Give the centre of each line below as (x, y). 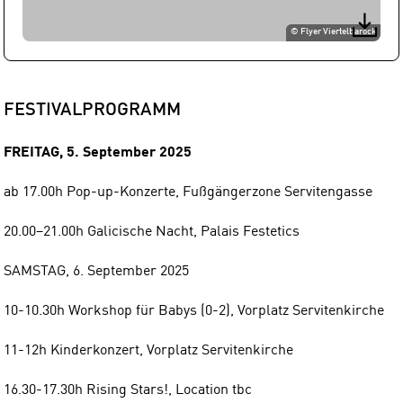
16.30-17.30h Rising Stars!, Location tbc (128, 390)
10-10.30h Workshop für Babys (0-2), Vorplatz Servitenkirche (194, 311)
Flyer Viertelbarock (339, 32)
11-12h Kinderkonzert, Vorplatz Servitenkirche (148, 350)
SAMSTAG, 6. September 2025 (96, 271)
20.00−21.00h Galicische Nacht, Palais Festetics (152, 232)
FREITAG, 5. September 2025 (98, 152)
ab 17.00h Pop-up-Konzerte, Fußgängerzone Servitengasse (188, 192)
